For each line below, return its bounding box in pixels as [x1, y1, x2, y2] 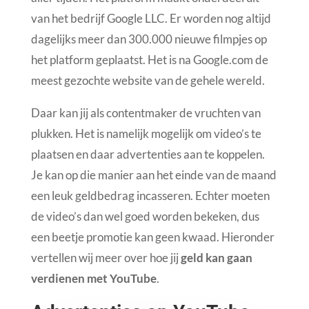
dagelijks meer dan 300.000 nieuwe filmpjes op [30, 31, 267, 46]
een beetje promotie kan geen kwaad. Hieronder [30, 229, 275, 244]
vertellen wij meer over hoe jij [30, 250, 181, 265]
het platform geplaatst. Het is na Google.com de [30, 52, 268, 67]
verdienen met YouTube [30, 270, 157, 286]
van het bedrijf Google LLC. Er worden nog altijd [30, 10, 271, 26]
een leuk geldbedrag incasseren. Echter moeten [30, 188, 270, 203]
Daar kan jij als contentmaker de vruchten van [30, 105, 261, 120]
